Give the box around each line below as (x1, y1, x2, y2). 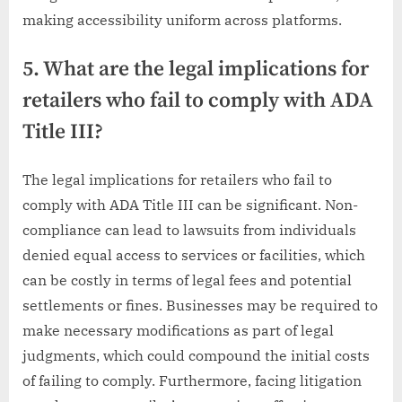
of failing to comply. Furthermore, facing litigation (22, 371, 362, 389)
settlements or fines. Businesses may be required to (22, 295, 378, 314)
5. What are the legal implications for (22, 56, 369, 83)
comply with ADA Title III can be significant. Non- (22, 195, 358, 214)
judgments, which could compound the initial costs (22, 345, 370, 364)
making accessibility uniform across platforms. (22, 10, 342, 29)
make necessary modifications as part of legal (22, 320, 334, 339)
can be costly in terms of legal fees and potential (22, 270, 352, 289)
